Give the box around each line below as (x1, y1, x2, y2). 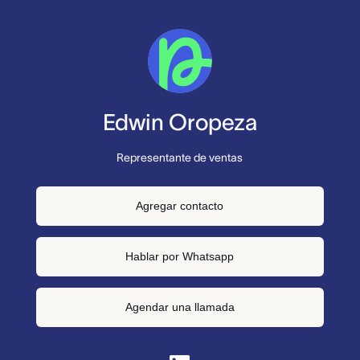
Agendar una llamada (125, 301, 235, 314)
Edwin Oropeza (102, 108, 257, 135)
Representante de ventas (117, 150, 243, 164)
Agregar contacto (136, 199, 224, 213)
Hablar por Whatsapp (125, 250, 235, 264)
